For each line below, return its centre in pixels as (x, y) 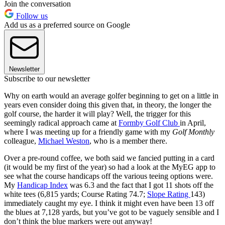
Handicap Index (42, 185)
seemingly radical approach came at (61, 123)
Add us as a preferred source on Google (67, 25)
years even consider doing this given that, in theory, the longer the (108, 105)
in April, (193, 123)
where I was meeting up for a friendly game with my (88, 132)
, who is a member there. (128, 141)
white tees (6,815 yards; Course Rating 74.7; (76, 194)
